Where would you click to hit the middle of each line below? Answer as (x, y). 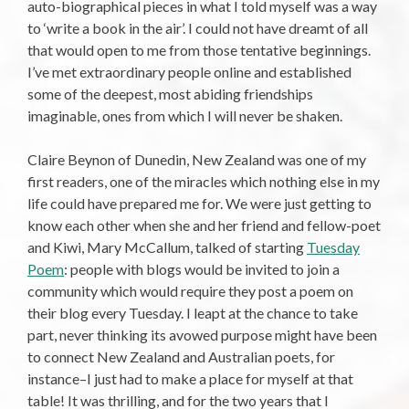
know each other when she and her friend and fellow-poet (204, 225)
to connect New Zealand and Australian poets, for (181, 357)
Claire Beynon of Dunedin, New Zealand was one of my (197, 160)
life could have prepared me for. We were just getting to (199, 204)
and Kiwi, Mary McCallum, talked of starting (167, 247)
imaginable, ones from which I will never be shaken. (185, 116)
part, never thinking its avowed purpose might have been (202, 335)
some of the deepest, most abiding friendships (170, 94)
